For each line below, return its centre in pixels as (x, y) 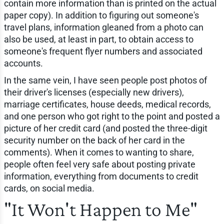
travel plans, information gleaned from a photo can (103, 27)
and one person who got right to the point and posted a (112, 116)
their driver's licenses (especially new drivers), (94, 92)
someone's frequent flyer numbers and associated (103, 51)
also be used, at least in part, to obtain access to (98, 39)
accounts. (23, 63)
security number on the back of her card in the (94, 140)
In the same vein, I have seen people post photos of (105, 80)
